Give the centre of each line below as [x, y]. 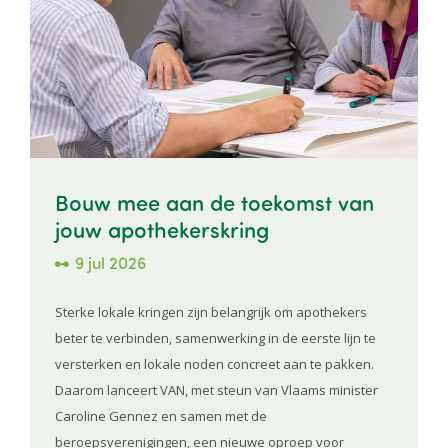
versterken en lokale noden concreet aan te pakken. [214, 363]
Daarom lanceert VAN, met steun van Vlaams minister [216, 389]
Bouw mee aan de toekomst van [214, 201]
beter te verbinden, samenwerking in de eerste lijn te [215, 337]
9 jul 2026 [110, 262]
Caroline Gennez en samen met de [161, 415]
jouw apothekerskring [162, 228]
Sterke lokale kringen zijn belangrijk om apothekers [211, 311]
